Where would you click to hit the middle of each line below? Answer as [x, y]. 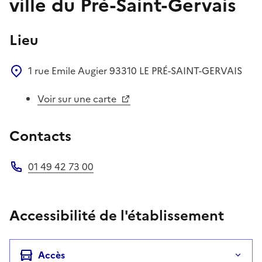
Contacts [40, 136]
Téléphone [32, 180]
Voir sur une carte [78, 99]
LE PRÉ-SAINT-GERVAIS [191, 70]
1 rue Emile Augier [69, 70]
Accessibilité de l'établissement [117, 216]
